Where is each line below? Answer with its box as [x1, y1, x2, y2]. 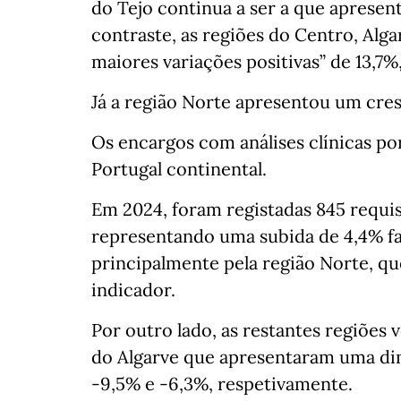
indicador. [91, 278, 175, 301]
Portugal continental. [91, 158, 267, 180]
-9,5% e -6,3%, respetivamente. [91, 372, 353, 395]
